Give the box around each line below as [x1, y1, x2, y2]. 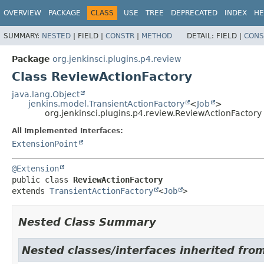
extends [12, 186, 49, 196]
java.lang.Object [12, 89, 80, 99]
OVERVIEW [4, 9, 41, 17]
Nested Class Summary [18, 215, 156, 228]
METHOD [141, 31, 172, 40]
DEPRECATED [171, 9, 217, 17]
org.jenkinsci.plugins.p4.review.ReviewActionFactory [45, 108, 262, 118]
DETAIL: [187, 31, 216, 40]
